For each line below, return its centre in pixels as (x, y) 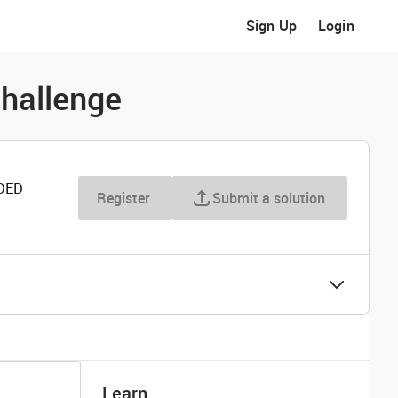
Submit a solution (269, 198)
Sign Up (271, 26)
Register (123, 198)
